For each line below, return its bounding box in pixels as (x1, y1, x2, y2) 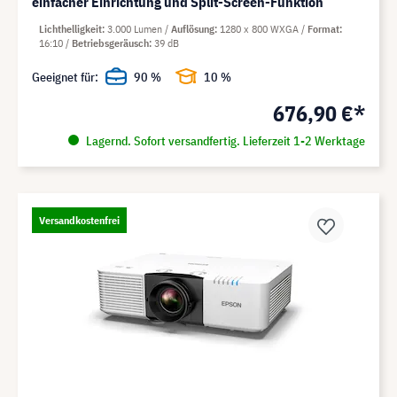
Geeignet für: (32, 68, 98, 85)
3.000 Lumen (107, 21, 165, 35)
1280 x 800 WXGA (220, 21, 301, 35)
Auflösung (171, 21, 214, 35)
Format (307, 21, 339, 35)
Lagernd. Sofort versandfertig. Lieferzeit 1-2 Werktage (82, 132, 365, 149)
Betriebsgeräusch (72, 35, 149, 50)
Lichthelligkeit (39, 21, 102, 35)
